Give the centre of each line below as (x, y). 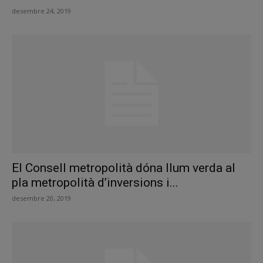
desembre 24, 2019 (41, 11)
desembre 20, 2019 (41, 198)
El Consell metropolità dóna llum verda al (124, 168)
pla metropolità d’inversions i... (95, 182)
